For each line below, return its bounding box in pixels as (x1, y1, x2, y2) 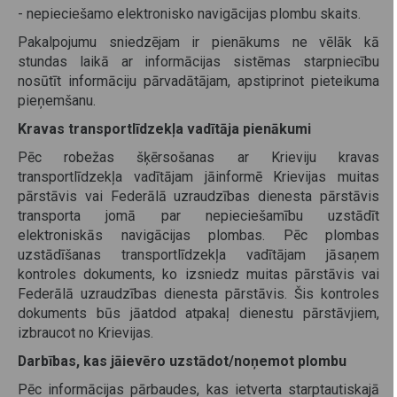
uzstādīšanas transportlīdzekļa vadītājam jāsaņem (18, 246, 379, 264)
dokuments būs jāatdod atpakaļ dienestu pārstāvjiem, (18, 305, 379, 323)
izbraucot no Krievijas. (18, 324, 153, 342)
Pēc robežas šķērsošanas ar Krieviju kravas (18, 149, 379, 167)
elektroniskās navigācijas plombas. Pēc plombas (18, 227, 379, 245)
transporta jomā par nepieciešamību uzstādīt (18, 207, 379, 225)
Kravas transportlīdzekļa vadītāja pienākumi (18, 121, 311, 138)
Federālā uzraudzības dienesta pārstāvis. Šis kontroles (18, 285, 379, 303)
